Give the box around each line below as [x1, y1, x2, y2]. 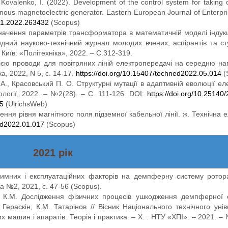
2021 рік [33, 147, 73, 159]
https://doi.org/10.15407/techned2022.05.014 [75, 70, 221, 78]
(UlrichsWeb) [3, 100, 47, 108]
